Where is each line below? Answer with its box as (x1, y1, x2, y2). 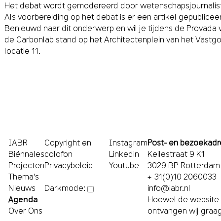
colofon (44, 147, 73, 160)
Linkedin (109, 147, 139, 160)
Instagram (109, 136, 147, 148)
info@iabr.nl (147, 182, 190, 194)
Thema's (8, 170, 39, 183)
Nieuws (8, 182, 36, 194)
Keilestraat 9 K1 (147, 147, 205, 160)
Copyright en (44, 136, 92, 148)
